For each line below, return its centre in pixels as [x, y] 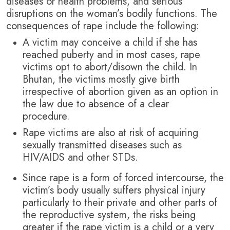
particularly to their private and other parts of [120, 203]
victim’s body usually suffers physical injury [114, 190]
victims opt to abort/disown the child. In [110, 67]
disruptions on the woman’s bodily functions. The [112, 14]
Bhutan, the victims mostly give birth [101, 80]
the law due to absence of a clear [96, 104]
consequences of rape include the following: [103, 26]
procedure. [49, 117]
